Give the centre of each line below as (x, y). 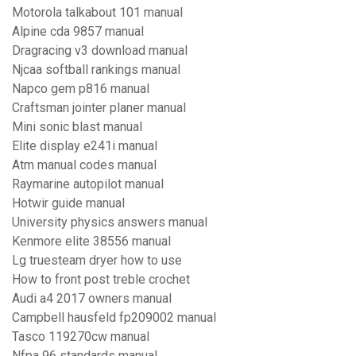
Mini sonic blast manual (77, 127)
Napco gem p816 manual (81, 89)
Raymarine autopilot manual (88, 184)
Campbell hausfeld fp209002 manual (114, 318)
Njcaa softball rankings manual (96, 70)
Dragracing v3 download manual (100, 51)
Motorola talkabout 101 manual (97, 13)
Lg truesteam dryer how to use (97, 261)
